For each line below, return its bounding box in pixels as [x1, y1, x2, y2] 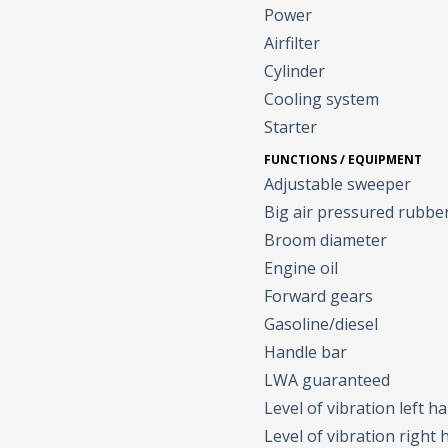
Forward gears [264, 285, 374, 308]
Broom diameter [264, 229, 388, 252]
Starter [264, 116, 318, 139]
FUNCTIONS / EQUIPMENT [264, 151, 423, 169]
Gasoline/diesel [264, 313, 379, 336]
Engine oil [264, 257, 339, 280]
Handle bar [264, 341, 348, 364]
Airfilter [264, 32, 321, 55]
